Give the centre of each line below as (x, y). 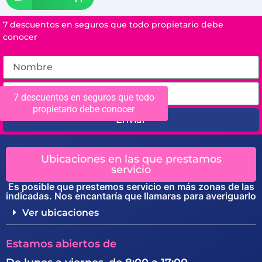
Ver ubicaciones (61, 213)
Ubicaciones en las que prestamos (131, 159)
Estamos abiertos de (61, 244)
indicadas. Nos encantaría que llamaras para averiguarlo (131, 196)
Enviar (131, 120)
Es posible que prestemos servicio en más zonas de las (131, 187)
